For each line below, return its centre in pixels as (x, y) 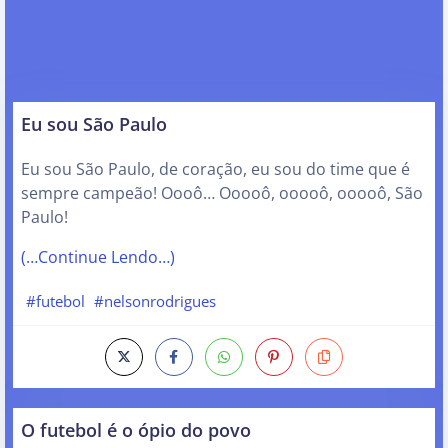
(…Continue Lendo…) (98, 257)
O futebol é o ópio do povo (136, 429)
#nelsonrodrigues (155, 301)
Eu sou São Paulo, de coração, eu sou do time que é (215, 169)
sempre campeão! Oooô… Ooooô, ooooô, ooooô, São (222, 193)
